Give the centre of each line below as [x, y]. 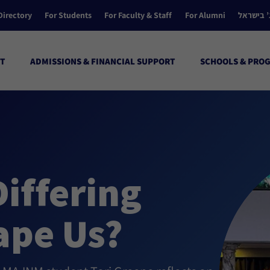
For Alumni [205, 15]
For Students [68, 15]
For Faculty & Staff [138, 15]
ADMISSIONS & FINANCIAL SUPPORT [102, 61]
